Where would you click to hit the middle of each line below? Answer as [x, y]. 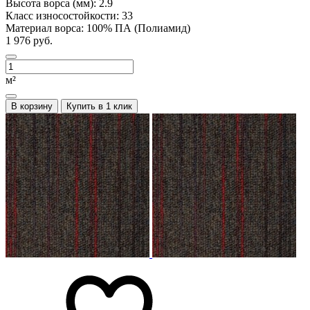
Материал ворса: [46, 28]
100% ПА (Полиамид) [138, 28]
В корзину [32, 106]
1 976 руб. [29, 40]
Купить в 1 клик [99, 106]
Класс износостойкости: [64, 15]
